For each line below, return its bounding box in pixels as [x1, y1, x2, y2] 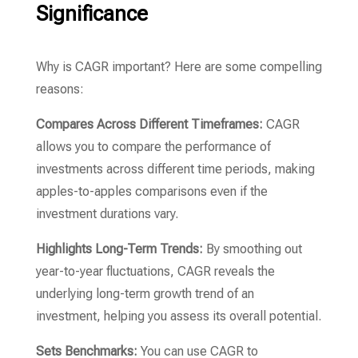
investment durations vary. [35, 206, 178, 221]
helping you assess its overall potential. [100, 308, 321, 324]
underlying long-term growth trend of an [35, 286, 254, 301]
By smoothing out [202, 241, 302, 257]
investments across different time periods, [35, 161, 272, 177]
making [271, 161, 315, 177]
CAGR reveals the [173, 264, 275, 279]
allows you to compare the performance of [35, 139, 271, 154]
